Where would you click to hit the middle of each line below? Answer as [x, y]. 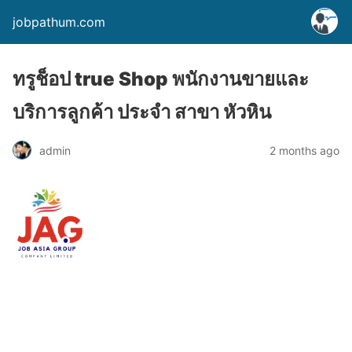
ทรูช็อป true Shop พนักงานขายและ [161, 79]
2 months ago [304, 150]
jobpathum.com [59, 22]
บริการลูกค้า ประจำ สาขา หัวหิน [142, 112]
